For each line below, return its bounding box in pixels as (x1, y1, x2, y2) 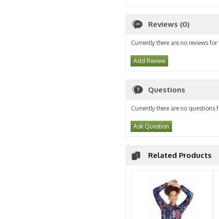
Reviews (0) (148, 20, 190, 29)
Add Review (133, 57, 165, 65)
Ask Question (133, 123, 169, 130)
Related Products (148, 151, 212, 160)
